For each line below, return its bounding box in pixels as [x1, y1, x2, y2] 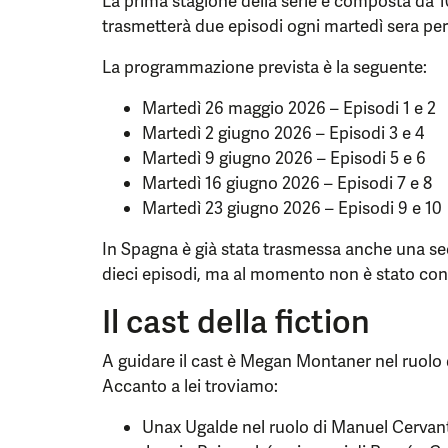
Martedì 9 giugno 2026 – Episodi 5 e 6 [142, 147, 426, 169]
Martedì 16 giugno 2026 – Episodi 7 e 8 [142, 172, 432, 194]
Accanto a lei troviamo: [102, 375, 278, 397]
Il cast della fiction [102, 301, 370, 343]
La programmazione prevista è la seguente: [102, 56, 427, 78]
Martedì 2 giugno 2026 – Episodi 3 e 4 [142, 122, 424, 144]
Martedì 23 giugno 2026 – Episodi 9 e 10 [142, 197, 442, 219]
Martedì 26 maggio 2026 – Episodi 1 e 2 [142, 97, 436, 119]
